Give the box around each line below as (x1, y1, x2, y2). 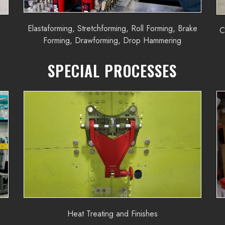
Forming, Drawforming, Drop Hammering (43, 35, 182, 47)
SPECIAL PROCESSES (48, 59, 177, 82)
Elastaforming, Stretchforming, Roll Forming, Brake (27, 23, 197, 35)
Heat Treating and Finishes (67, 208, 158, 220)
